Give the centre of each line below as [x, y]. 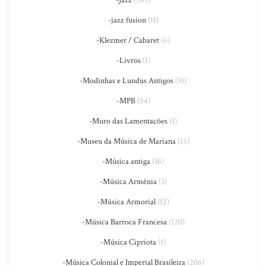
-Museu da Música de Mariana [126, 141]
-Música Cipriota [128, 242]
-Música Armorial [126, 202]
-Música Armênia [128, 182]
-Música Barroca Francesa [124, 222]
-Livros [128, 61]
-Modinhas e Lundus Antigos [126, 81]
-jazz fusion [127, 20]
